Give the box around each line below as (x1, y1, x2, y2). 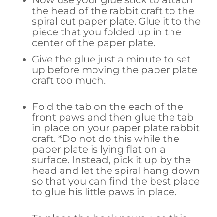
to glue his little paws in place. (32, 186, 177, 198)
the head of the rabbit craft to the (32, 4, 195, 16)
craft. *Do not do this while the (32, 132, 180, 144)
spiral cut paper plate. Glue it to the (32, 15, 201, 27)
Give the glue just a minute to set (32, 53, 191, 65)
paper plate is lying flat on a (32, 143, 166, 155)
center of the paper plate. (32, 36, 155, 48)
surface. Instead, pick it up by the (32, 154, 191, 166)
